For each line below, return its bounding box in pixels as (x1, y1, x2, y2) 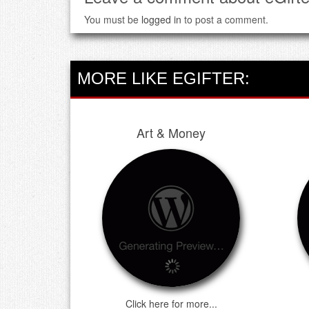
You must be (84, 12, 141, 26)
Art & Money (137, 123, 206, 141)
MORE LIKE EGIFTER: (77, 68, 250, 88)
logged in (141, 12, 181, 26)
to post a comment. (181, 12, 268, 26)
